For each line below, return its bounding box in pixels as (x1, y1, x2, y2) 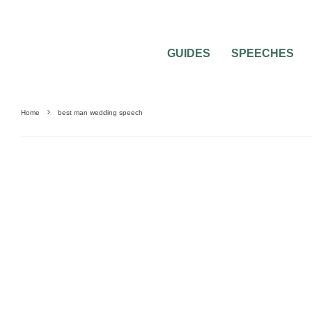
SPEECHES (231, 47, 294, 59)
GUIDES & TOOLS (23, 194, 93, 203)
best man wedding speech (58, 109, 143, 116)
